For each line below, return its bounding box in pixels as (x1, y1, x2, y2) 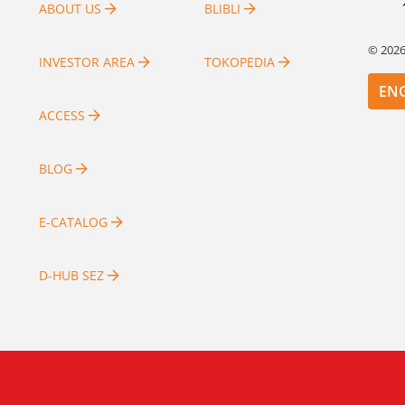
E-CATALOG (38, 213, 111, 231)
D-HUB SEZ (38, 267, 108, 285)
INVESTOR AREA (38, 53, 135, 71)
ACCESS (38, 107, 85, 125)
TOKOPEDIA (203, 53, 275, 71)
